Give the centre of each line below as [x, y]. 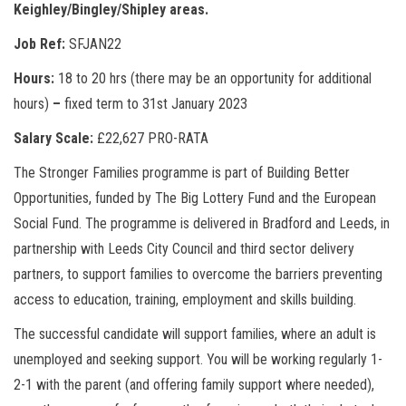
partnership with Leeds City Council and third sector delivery [184, 249]
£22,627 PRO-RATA [153, 139]
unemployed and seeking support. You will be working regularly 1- [198, 360]
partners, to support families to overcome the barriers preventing [198, 275]
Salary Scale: [55, 139]
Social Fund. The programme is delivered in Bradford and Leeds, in [202, 224]
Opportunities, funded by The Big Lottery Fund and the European [195, 198]
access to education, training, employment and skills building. [185, 300]
